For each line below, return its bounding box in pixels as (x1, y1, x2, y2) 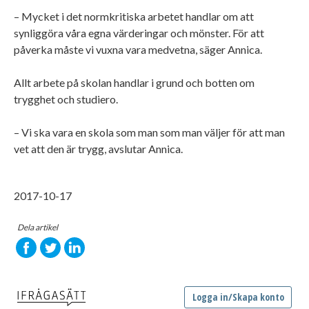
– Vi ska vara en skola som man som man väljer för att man (14, 125, 285, 139)
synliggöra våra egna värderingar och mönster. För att (14, 26, 264, 39)
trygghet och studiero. (14, 92, 118, 106)
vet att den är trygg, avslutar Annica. (14, 141, 183, 155)
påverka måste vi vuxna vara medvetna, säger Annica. (14, 42, 264, 56)
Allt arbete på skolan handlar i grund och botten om (14, 75, 255, 89)
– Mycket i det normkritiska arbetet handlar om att (14, 9, 254, 23)
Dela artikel (17, 221, 58, 232)
